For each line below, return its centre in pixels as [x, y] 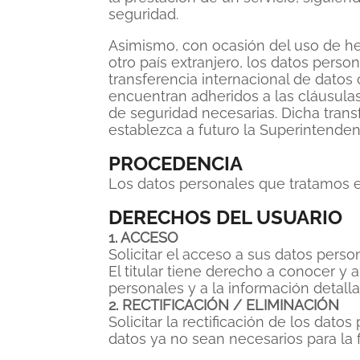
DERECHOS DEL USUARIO [225, 217]
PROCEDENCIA [176, 164]
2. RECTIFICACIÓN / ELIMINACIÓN [224, 305]
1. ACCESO [143, 237]
